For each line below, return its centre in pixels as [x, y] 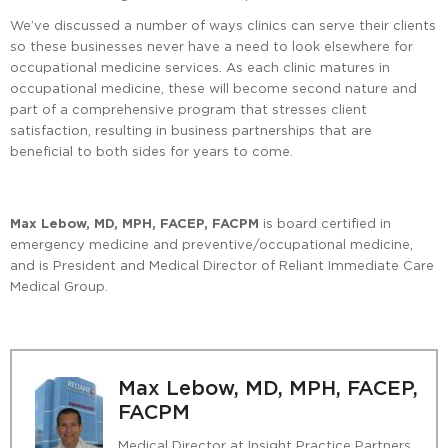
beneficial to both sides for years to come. [151, 151]
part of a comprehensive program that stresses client [188, 109]
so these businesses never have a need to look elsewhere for [211, 46]
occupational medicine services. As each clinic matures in [200, 67]
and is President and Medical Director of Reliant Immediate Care [222, 265]
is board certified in [327, 223]
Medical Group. [59, 286]
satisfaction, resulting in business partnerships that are [191, 130]
